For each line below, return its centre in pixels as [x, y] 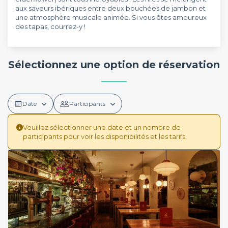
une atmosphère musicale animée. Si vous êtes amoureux [111, 17]
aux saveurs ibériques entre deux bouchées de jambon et [110, 8]
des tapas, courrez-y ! [50, 26]
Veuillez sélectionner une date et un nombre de [102, 127]
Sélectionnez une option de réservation [114, 65]
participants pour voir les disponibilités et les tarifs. [105, 136]
